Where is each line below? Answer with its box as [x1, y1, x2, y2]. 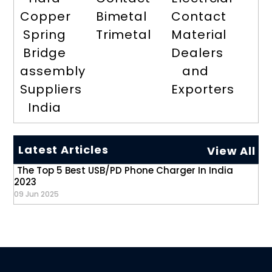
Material [171, 26, 227, 44]
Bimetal [95, 8, 148, 25]
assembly [20, 63, 86, 80]
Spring [23, 26, 66, 44]
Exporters [171, 81, 235, 98]
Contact [171, 8, 226, 25]
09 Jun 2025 [14, 189, 59, 200]
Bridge [22, 44, 67, 62]
